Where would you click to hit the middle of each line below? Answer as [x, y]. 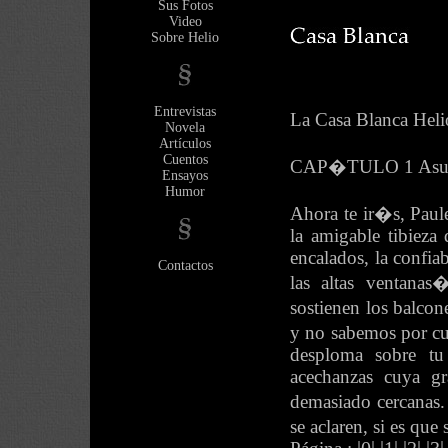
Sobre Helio [185, 37]
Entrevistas [185, 111]
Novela [185, 127]
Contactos [185, 265]
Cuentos [185, 159]
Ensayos [185, 175]
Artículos [185, 143]
